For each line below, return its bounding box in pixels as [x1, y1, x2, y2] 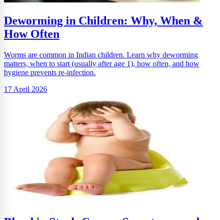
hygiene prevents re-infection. [4, 68, 96, 77]
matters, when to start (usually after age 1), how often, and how [4, 59, 199, 68]
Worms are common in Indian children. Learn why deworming [4, 50, 198, 59]
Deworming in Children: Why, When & [4, 14, 203, 27]
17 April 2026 [4, 84, 47, 93]
